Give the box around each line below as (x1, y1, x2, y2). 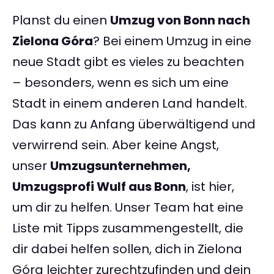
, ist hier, (186, 178, 234, 196)
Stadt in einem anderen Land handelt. (12, 95, 247, 113)
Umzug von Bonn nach (110, 12, 250, 29)
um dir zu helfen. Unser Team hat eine (12, 199, 243, 217)
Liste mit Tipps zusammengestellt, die (12, 220, 243, 237)
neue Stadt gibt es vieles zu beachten (12, 53, 244, 71)
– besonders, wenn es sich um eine (12, 74, 229, 92)
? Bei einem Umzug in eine (93, 32, 251, 50)
